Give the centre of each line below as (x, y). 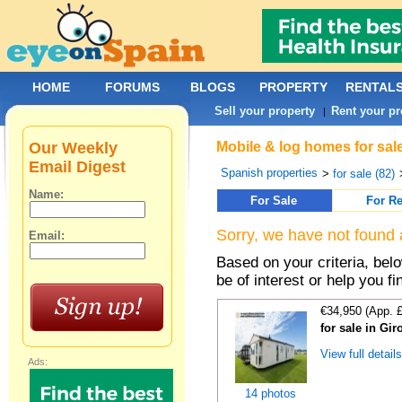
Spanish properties (270, 173)
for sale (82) (364, 174)
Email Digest (78, 167)
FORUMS (132, 87)
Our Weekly (74, 148)
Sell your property (265, 111)
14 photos (271, 393)
